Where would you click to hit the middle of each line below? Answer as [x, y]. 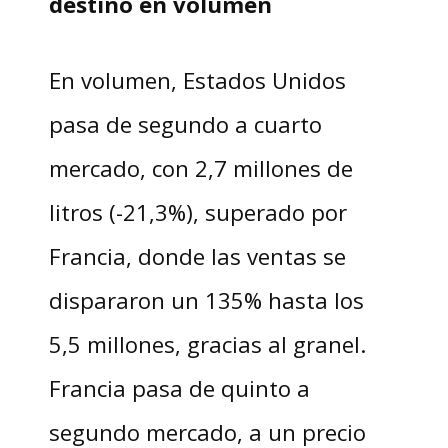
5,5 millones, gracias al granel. [207, 344]
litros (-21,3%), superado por [197, 212]
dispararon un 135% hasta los [206, 300]
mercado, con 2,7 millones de [200, 168]
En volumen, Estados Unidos [197, 80]
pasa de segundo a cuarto [185, 124]
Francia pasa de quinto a [179, 388]
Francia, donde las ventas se [197, 256]
